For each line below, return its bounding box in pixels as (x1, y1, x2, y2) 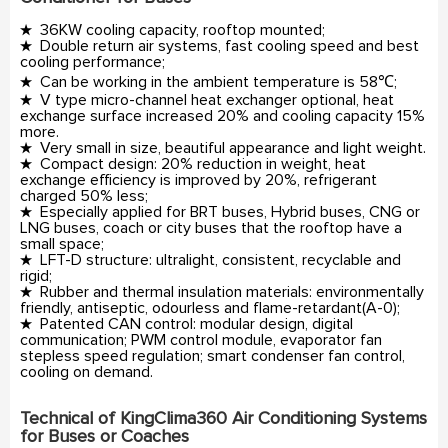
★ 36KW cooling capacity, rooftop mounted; (20, 21, 325, 38)
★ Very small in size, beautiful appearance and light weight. (20, 139, 426, 156)
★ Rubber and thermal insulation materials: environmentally (20, 283, 424, 300)
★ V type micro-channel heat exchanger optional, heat (20, 91, 394, 108)
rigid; (20, 267, 52, 284)
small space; (20, 235, 104, 252)
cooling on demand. (20, 363, 153, 380)
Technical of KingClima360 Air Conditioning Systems (20, 409, 427, 428)
